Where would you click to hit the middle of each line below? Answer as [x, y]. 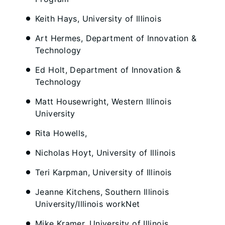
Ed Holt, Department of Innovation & [108, 70]
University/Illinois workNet [88, 204]
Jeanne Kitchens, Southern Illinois [102, 192]
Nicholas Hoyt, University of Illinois [105, 153]
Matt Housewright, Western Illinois [103, 101]
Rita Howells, [61, 133]
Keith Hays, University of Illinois [98, 19]
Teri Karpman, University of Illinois [103, 172]
